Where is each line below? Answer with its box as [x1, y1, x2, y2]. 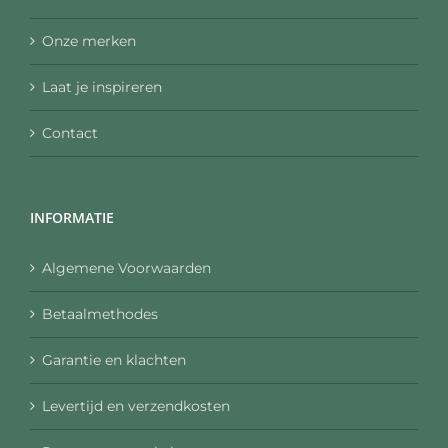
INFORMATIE [30, 207, 114, 227]
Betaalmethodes [42, 304, 158, 323]
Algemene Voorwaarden [42, 258, 211, 277]
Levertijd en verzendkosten [42, 396, 230, 415]
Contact [42, 123, 98, 142]
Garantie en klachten [42, 350, 186, 369]
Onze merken [42, 31, 136, 50]
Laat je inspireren [42, 77, 162, 96]
